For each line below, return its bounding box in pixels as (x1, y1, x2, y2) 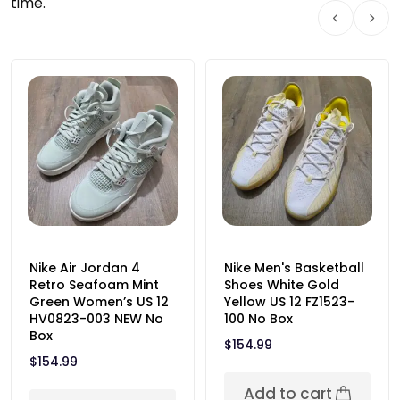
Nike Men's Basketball (224, 259, 364, 277)
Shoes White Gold (224, 276, 339, 294)
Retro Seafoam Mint (29, 276, 159, 294)
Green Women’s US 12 (29, 293, 169, 311)
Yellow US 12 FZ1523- (224, 293, 354, 311)
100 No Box (224, 310, 293, 328)
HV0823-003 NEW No (29, 310, 163, 328)
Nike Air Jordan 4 (29, 259, 140, 277)
